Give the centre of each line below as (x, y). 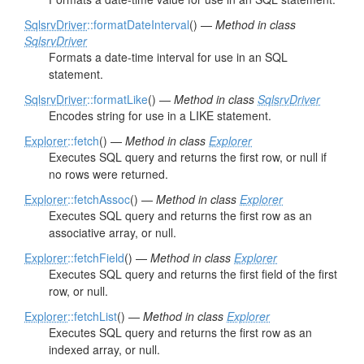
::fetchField (96, 258)
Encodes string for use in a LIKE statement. (160, 115)
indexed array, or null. (104, 349)
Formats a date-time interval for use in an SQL (168, 57)
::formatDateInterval (138, 24)
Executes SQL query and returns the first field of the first (193, 274)
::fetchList (92, 316)
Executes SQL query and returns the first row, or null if (188, 157)
